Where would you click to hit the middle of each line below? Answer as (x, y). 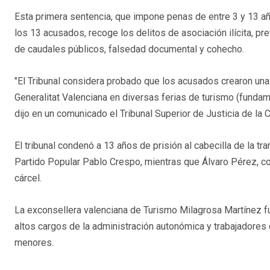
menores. (34, 243)
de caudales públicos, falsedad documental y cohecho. (129, 49)
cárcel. (28, 178)
